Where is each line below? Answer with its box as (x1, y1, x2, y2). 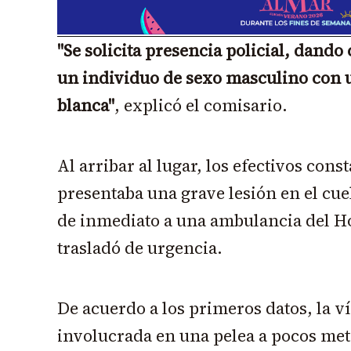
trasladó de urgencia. (57, 237, 223, 260)
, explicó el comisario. (114, 94, 288, 118)
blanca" (57, 94, 114, 118)
